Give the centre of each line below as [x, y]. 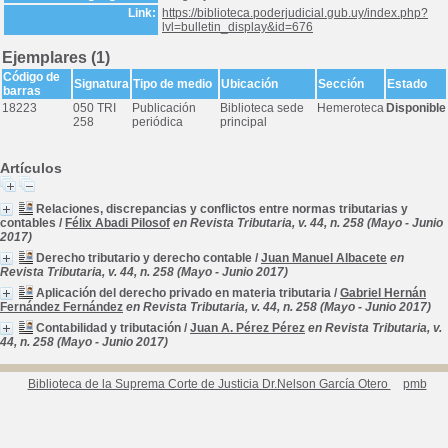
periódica [157, 122]
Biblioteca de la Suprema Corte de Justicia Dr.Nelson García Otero [209, 384]
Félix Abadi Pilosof [117, 223]
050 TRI [94, 108]
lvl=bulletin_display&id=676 [237, 27]
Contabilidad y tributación [108, 328]
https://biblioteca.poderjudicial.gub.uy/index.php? [295, 13]
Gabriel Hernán [383, 293]
